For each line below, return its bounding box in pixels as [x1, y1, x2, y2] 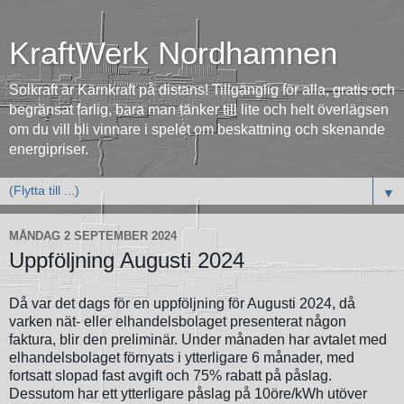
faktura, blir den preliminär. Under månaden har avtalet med [9, 331, 387, 347]
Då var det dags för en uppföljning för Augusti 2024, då [9, 295, 355, 311]
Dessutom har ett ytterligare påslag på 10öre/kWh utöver [9, 385, 367, 401]
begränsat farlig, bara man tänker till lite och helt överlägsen [9, 102, 389, 117]
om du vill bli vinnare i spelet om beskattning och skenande [9, 122, 385, 137]
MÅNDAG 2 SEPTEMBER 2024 [9, 228, 177, 243]
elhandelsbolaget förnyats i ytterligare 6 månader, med [9, 349, 354, 365]
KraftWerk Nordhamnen [9, 36, 337, 70]
